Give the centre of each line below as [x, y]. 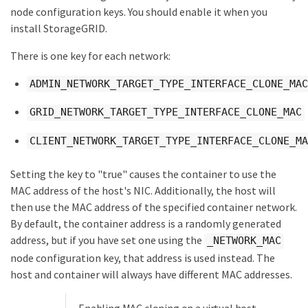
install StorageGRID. [59, 28]
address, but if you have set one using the [107, 240]
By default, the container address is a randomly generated [146, 224]
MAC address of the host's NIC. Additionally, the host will [143, 191]
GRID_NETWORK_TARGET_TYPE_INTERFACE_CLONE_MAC [166, 112]
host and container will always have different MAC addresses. [151, 274]
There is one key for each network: [90, 55]
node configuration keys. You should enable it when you [139, 11]
